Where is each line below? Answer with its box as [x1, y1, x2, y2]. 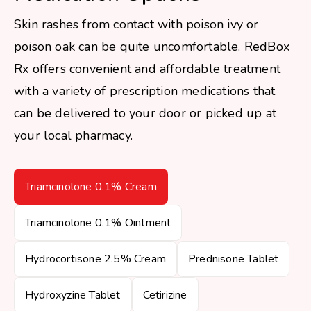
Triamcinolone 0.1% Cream [25, 179, 157, 194]
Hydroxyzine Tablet [25, 287, 121, 303]
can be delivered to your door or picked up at [14, 105, 277, 121]
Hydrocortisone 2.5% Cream [25, 251, 166, 267]
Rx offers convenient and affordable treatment [14, 60, 281, 77]
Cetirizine [142, 287, 187, 303]
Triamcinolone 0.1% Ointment [25, 215, 171, 230]
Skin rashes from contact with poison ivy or [14, 16, 259, 33]
